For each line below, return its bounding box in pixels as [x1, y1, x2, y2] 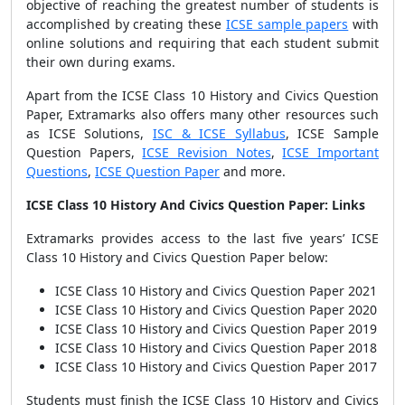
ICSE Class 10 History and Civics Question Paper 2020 [55, 301, 377, 318]
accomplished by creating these [26, 15, 226, 33]
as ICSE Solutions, [26, 125, 153, 142]
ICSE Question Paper [95, 163, 220, 180]
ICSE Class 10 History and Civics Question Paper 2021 [55, 282, 377, 299]
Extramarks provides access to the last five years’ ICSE [26, 230, 379, 247]
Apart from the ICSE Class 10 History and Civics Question [26, 87, 379, 104]
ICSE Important [282, 144, 380, 161]
